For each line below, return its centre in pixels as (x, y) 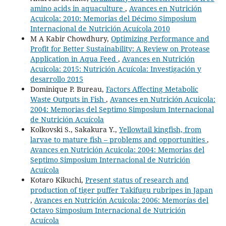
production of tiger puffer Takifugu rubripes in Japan (121, 190)
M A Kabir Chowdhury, (70, 38)
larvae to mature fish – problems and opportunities (118, 139)
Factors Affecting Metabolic (152, 89)
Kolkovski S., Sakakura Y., (74, 129)
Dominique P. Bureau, (68, 89)
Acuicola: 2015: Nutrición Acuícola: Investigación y (116, 69)
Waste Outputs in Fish (68, 99)
